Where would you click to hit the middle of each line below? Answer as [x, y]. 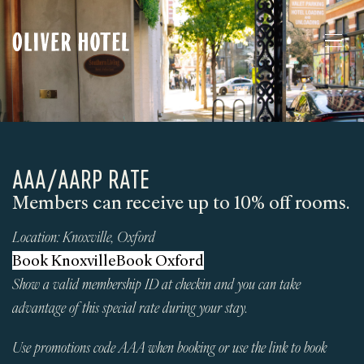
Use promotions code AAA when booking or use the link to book [169, 347]
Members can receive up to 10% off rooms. [181, 202]
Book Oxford [160, 260]
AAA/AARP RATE [81, 179]
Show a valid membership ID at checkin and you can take [156, 284]
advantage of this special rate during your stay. [130, 308]
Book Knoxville [64, 260]
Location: [36, 237]
